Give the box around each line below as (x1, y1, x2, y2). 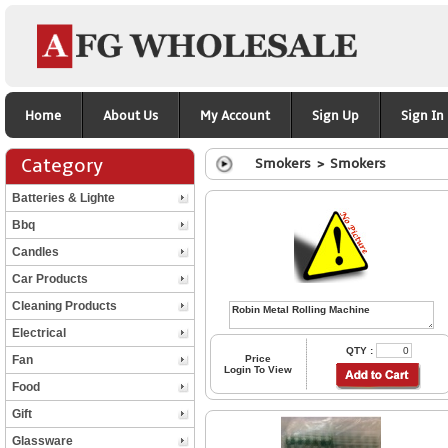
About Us (103, 108, 158, 124)
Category (6, 154, 103, 178)
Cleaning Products (12, 299, 117, 313)
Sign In (401, 108, 444, 124)
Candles (12, 245, 59, 259)
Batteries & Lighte (12, 191, 115, 205)
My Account (200, 108, 270, 124)
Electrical (12, 326, 66, 340)
